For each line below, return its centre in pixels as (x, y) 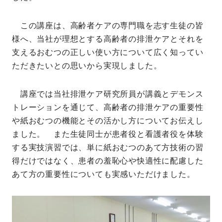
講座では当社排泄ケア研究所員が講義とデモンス (108, 94)
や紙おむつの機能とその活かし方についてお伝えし (108, 121)
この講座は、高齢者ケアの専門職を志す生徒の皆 (108, 26)
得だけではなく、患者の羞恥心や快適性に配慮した (108, 161)
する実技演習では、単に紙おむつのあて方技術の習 (108, 147)
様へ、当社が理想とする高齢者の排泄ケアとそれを (108, 39)
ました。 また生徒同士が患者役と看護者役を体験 (108, 134)
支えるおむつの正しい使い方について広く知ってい (108, 52)
